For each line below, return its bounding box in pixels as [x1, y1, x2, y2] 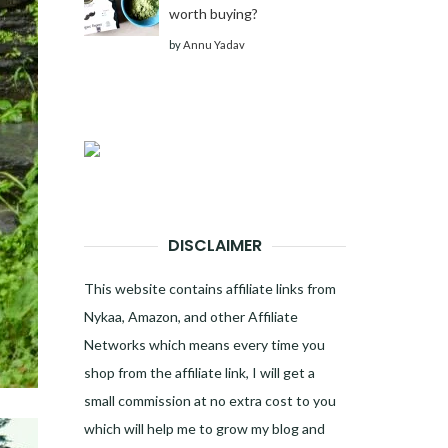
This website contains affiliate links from [83, 279, 336, 297]
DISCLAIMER [167, 233, 262, 257]
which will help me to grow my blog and [83, 419, 325, 437]
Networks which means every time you [83, 335, 325, 353]
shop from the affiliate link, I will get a [83, 363, 315, 381]
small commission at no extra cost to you [83, 391, 336, 409]
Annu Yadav [182, 37, 245, 51]
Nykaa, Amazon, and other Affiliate [83, 307, 298, 325]
